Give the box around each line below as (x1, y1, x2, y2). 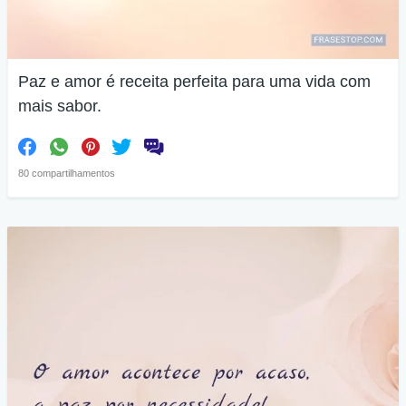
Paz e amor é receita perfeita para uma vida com (18, 72, 371, 91)
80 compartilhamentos (18, 168, 115, 179)
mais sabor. (18, 97, 101, 115)
